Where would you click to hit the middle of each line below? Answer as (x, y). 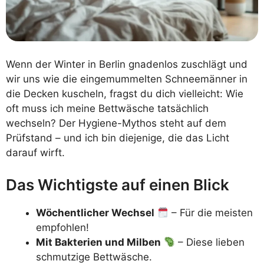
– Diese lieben (210, 242)
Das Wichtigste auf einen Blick (118, 184)
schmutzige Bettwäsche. (94, 257)
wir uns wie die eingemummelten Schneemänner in (127, 79)
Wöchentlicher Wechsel (95, 212)
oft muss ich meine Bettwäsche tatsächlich (107, 109)
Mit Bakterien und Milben (98, 242)
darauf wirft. (35, 153)
